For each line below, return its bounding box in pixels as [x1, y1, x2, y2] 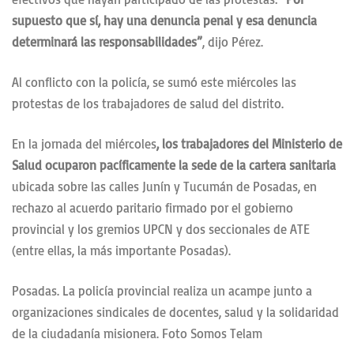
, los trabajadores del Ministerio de [156, 136, 342, 153]
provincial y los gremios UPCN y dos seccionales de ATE [12, 221, 310, 238]
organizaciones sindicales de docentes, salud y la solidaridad [12, 304, 339, 321]
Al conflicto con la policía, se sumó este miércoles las [12, 74, 296, 91]
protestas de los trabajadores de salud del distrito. [12, 96, 284, 112]
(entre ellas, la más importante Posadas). [12, 243, 231, 259]
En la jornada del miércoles [12, 136, 156, 153]
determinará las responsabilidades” [12, 34, 202, 51]
